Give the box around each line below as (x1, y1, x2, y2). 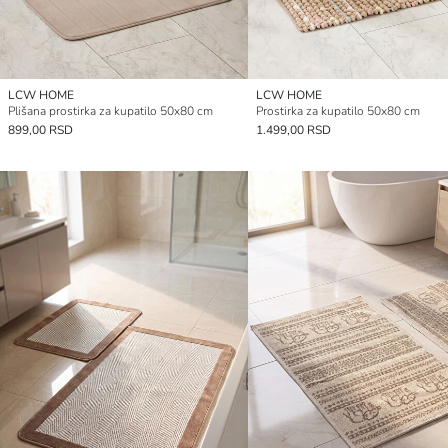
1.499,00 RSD (256, 122, 331, 139)
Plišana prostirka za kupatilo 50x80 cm (8, 103, 213, 120)
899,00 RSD (8, 122, 73, 139)
